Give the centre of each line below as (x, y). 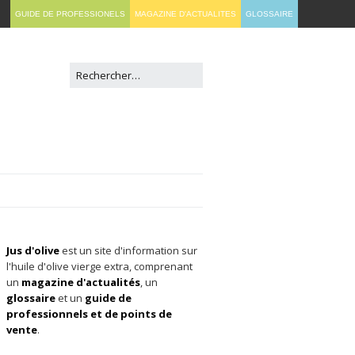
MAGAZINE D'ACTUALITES (185, 14)
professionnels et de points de (89, 314)
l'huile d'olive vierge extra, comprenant (99, 266)
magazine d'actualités (81, 282)
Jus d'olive (33, 250)
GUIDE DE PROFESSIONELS (70, 14)
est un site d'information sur (128, 250)
